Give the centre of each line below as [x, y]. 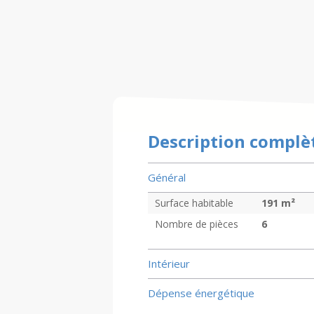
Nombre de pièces [196, 224]
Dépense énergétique [201, 293]
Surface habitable [194, 203]
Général [166, 177]
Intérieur [169, 264]
